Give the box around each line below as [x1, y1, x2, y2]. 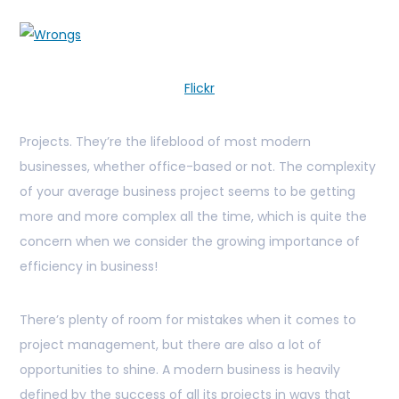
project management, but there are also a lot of [20, 336, 322, 354]
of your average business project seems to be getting [20, 183, 355, 201]
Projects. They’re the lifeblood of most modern [20, 133, 311, 151]
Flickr [184, 79, 215, 98]
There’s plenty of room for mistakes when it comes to [20, 311, 356, 330]
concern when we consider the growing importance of [20, 232, 360, 251]
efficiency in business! [20, 257, 158, 276]
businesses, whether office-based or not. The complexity [20, 158, 376, 176]
